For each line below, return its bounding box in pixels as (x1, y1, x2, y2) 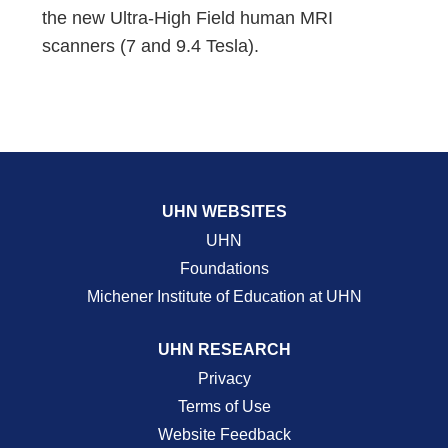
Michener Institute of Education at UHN (86, 288, 362, 305)
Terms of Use (177, 398, 271, 415)
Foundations (179, 260, 269, 277)
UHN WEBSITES (161, 203, 287, 220)
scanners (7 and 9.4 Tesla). (42, 36, 260, 56)
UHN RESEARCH (157, 341, 291, 358)
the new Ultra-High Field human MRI (42, 8, 334, 28)
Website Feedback (157, 426, 291, 443)
